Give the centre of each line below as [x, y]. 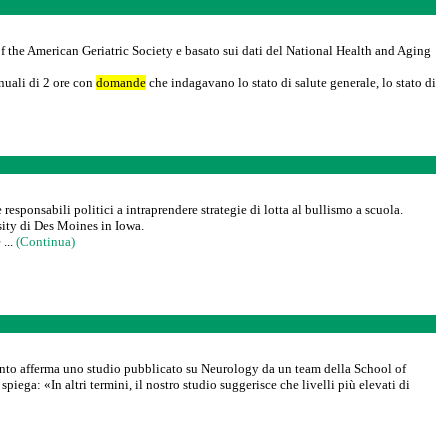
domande [121, 82]
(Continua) [45, 241]
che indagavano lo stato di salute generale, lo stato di [291, 82]
